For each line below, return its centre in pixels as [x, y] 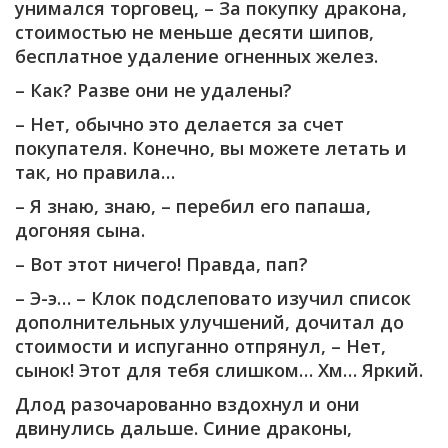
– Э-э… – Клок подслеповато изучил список [213, 297]
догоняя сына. [80, 229]
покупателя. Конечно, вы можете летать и [211, 147]
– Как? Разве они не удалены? [153, 89]
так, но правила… [95, 171]
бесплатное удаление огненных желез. [196, 55]
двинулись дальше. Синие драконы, [183, 427]
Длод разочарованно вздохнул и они [187, 403]
